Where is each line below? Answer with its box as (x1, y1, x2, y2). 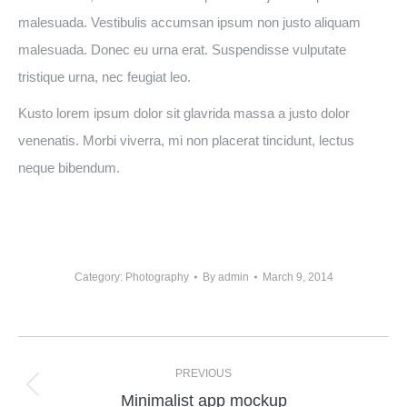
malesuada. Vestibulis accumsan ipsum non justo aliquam (18, 14, 361, 30)
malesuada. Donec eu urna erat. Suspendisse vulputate (18, 41, 346, 57)
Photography (124, 270, 189, 283)
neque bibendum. (18, 159, 120, 175)
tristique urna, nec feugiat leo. (18, 68, 191, 84)
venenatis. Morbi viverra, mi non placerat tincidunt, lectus (18, 132, 354, 148)
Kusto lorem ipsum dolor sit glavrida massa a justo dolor (18, 104, 350, 121)
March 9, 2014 (262, 270, 333, 283)
